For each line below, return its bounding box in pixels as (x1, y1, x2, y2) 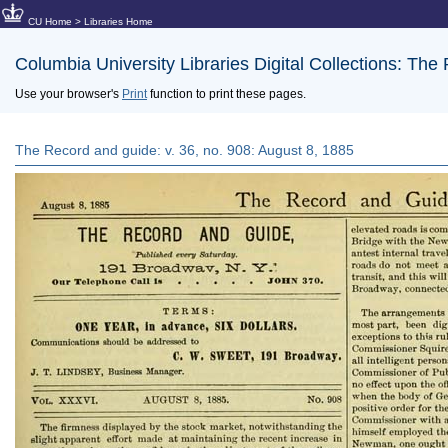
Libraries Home (84, 16, 153, 27)
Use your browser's (15, 87, 122, 102)
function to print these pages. (147, 87, 306, 102)
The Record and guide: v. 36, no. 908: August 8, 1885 (15, 142, 354, 159)
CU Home (28, 16, 72, 27)
